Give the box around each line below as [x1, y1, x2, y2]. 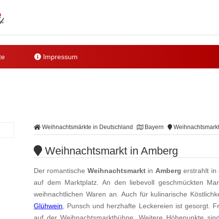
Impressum [41, 53, 78, 61]
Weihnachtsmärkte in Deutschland [40, 124, 133, 131]
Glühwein [34, 202, 63, 210]
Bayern [143, 124, 164, 131]
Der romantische [34, 167, 88, 175]
